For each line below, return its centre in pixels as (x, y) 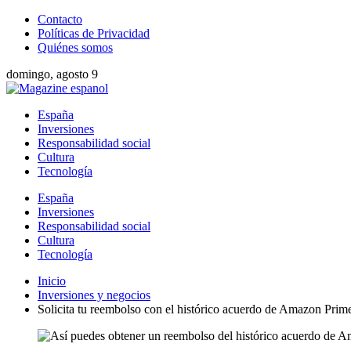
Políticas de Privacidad (94, 33)
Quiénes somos (75, 47)
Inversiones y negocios (94, 295)
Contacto (60, 19)
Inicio (52, 281)
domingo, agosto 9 (52, 74)
